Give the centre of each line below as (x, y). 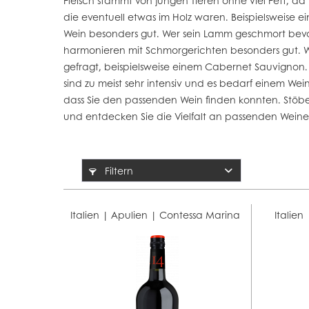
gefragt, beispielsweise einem (134, 67)
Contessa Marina (200, 214)
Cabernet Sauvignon (255, 67)
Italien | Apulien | (115, 214)
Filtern (118, 171)
